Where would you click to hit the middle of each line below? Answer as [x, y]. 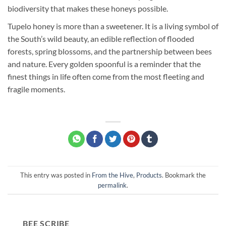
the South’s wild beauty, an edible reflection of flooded [101, 38]
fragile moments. [36, 89]
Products [149, 175]
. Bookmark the [184, 175]
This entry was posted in [56, 175]
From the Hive [112, 175]
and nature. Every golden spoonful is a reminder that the [104, 64]
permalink [112, 185]
